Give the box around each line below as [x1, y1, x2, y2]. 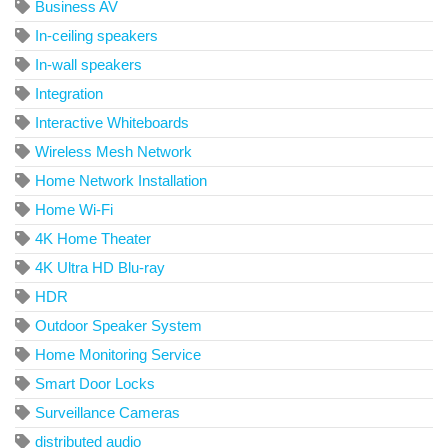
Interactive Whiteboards [35, 114, 189, 132]
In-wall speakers [35, 56, 142, 74]
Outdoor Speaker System [35, 317, 202, 335]
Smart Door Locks [35, 375, 155, 393]
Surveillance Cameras [35, 404, 180, 422]
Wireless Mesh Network [35, 143, 192, 161]
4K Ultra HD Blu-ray [35, 259, 165, 277]
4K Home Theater [35, 230, 151, 248]
